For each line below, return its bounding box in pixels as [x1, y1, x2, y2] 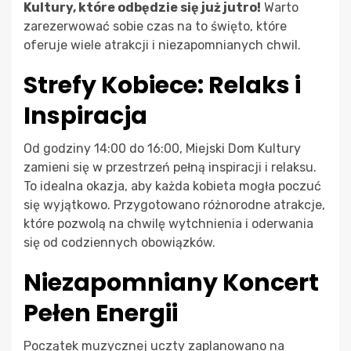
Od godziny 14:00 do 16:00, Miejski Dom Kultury [24, 140, 301, 156]
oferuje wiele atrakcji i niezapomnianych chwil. [24, 37, 301, 52]
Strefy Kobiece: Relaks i [24, 68, 301, 102]
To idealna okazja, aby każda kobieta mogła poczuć [24, 178, 321, 194]
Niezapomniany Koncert [24, 266, 319, 299]
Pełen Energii [24, 296, 178, 330]
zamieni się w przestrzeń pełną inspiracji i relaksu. [24, 159, 317, 175]
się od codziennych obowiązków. [24, 234, 215, 250]
